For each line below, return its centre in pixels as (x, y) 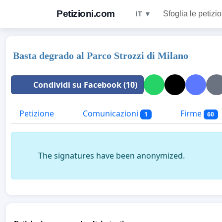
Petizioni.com (86, 14)
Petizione (37, 113)
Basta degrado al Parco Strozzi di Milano (101, 55)
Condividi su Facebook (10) (85, 85)
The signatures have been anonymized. (111, 156)
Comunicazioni (111, 113)
